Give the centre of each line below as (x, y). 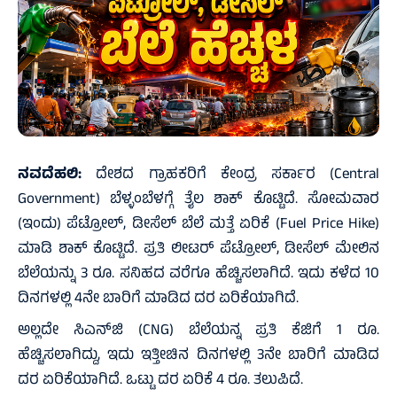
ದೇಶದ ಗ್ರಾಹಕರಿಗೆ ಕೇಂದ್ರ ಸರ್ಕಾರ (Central (230, 175)
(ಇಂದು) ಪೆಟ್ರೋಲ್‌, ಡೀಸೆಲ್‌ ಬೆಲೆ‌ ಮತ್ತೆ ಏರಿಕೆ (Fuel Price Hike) (198, 225)
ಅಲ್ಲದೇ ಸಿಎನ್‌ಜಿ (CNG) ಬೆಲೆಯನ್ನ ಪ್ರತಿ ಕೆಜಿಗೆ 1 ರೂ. (198, 331)
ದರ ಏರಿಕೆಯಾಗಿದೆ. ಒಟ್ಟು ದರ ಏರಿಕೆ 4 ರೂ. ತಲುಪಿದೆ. (160, 381)
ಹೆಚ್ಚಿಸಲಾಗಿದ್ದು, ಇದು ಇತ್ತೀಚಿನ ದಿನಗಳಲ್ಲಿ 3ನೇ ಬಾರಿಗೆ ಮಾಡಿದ (198, 356)
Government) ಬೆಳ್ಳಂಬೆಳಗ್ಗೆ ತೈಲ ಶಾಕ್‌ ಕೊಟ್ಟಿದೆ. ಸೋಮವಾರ (198, 200)
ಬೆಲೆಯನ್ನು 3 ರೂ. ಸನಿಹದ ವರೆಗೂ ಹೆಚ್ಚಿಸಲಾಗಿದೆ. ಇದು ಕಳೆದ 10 (198, 274)
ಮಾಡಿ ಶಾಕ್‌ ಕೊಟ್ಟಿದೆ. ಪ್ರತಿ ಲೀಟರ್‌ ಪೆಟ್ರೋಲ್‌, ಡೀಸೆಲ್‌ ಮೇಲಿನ (198, 249)
